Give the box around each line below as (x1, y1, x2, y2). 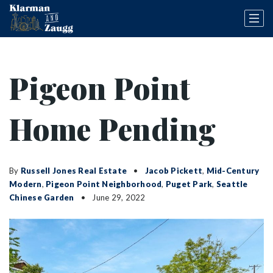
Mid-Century (206, 166, 260, 175)
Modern (9, 179, 42, 189)
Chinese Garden (9, 193, 74, 202)
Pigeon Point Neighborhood (46, 179, 162, 189)
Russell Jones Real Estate (20, 166, 127, 175)
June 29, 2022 (90, 193, 146, 202)
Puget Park (165, 179, 213, 189)
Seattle (216, 179, 248, 189)
